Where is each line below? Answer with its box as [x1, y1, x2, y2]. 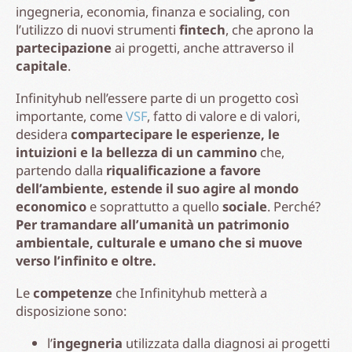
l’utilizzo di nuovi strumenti [16, 20, 179, 38]
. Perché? [267, 196, 321, 215]
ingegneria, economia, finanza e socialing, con [16, 2, 290, 20]
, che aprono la [225, 20, 313, 38]
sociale [222, 196, 267, 215]
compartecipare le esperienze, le [71, 124, 280, 143]
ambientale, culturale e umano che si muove [16, 233, 302, 251]
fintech [179, 20, 225, 38]
